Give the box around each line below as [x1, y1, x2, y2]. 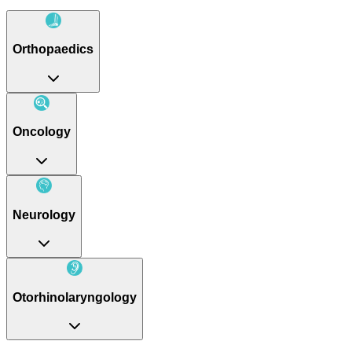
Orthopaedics [13, 42, 93, 57]
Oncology [13, 125, 71, 139]
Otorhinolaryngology [13, 290, 137, 304]
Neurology [13, 207, 75, 222]
